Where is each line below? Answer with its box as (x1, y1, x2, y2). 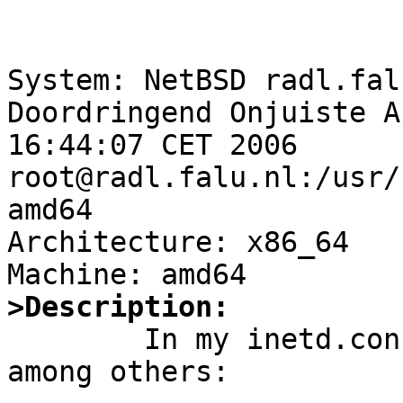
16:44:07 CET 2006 (7, 129, 298, 162)
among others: (7, 355, 229, 389)
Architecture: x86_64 (7, 226, 349, 259)
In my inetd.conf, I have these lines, (7, 323, 144, 356)
